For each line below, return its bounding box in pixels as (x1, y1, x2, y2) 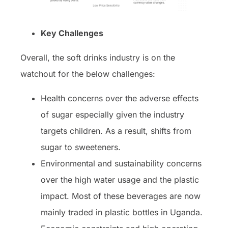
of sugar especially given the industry (41, 109, 184, 120)
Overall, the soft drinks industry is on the (20, 52, 175, 63)
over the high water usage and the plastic (41, 175, 199, 185)
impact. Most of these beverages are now (41, 191, 201, 201)
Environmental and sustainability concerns (41, 158, 202, 168)
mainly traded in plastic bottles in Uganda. (41, 207, 203, 217)
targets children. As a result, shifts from (41, 126, 191, 136)
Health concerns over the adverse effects (41, 93, 198, 103)
